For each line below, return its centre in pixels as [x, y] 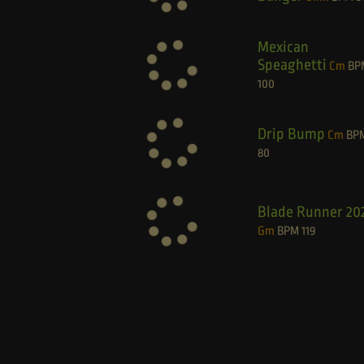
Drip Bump [291, 134]
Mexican [283, 47]
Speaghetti [292, 65]
